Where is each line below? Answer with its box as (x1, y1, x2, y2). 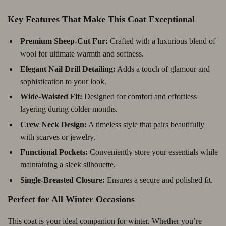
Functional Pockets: (20, 148, 88, 156)
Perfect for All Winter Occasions (8, 194, 135, 204)
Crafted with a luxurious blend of (108, 37, 215, 45)
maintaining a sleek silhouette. (20, 160, 116, 169)
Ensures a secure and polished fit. (105, 176, 213, 184)
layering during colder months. (20, 105, 118, 114)
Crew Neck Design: (20, 120, 87, 129)
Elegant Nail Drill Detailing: (20, 65, 116, 73)
